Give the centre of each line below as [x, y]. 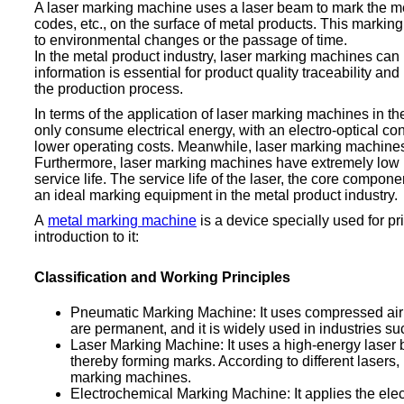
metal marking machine [122, 220]
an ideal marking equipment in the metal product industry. [218, 195]
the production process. [110, 88]
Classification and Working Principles [162, 277]
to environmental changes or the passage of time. [191, 40]
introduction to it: [87, 236]
